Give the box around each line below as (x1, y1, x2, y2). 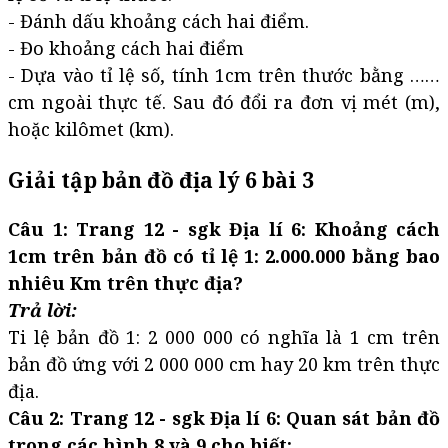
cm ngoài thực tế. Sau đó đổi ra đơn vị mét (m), (8, 90, 440, 115)
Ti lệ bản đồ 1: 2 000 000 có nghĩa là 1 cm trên (8, 325, 440, 350)
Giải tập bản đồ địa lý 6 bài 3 (8, 165, 314, 195)
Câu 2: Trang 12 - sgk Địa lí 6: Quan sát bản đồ (8, 406, 440, 431)
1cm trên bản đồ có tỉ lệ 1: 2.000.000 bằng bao (8, 244, 440, 269)
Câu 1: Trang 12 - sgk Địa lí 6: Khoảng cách (8, 217, 440, 242)
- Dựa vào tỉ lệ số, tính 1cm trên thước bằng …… (8, 63, 440, 88)
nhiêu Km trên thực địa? (8, 271, 243, 296)
